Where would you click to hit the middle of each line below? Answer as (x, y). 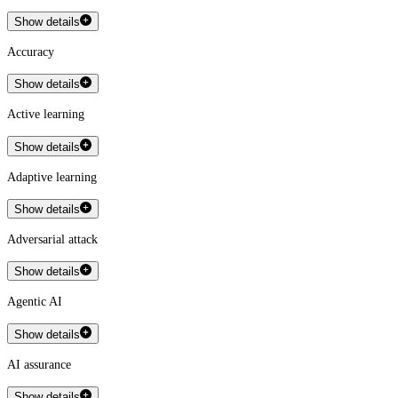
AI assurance (39, 364)
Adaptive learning (52, 177)
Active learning (46, 115)
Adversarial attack (52, 240)
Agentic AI (35, 302)
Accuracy (31, 52)
